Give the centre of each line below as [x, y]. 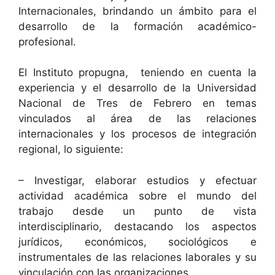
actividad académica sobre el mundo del [137, 196]
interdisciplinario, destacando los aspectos [137, 226]
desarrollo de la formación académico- [137, 26]
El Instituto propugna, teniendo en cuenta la [137, 72]
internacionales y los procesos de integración [137, 134]
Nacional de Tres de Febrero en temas [137, 103]
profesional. [47, 41]
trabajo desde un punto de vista [137, 211]
